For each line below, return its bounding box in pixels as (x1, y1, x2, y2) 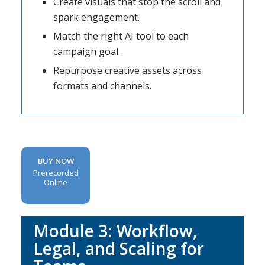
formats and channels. (53, 79, 151, 92)
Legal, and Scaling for (33, 237, 204, 260)
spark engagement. (53, 10, 140, 24)
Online (44, 176, 68, 188)
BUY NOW (37, 155, 74, 166)
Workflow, (116, 219, 198, 242)
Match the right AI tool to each (53, 29, 189, 43)
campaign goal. (53, 44, 120, 58)
